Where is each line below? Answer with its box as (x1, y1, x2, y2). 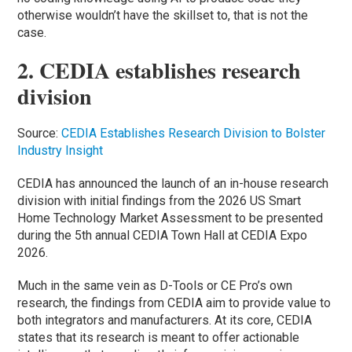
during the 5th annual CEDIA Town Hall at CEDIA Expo (17, 227, 308, 243)
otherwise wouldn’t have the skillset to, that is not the (17, 7, 309, 23)
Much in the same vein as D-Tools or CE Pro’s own (17, 277, 293, 293)
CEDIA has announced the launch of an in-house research (17, 175, 329, 191)
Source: (17, 125, 62, 141)
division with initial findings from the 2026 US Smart (17, 192, 302, 208)
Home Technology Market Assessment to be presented (17, 210, 324, 225)
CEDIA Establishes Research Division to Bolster (61, 125, 326, 141)
